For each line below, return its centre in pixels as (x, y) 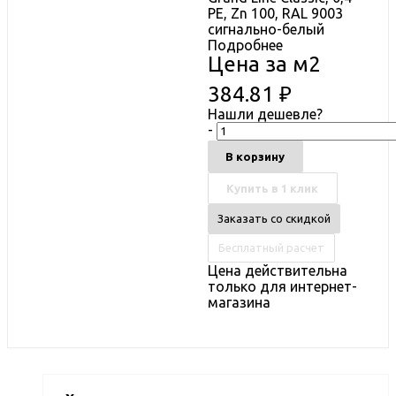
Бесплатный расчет (271, 247)
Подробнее (245, 45)
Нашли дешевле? (265, 114)
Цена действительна (278, 270)
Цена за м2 (264, 64)
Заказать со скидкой (274, 218)
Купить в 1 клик (272, 188)
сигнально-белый (266, 29)
